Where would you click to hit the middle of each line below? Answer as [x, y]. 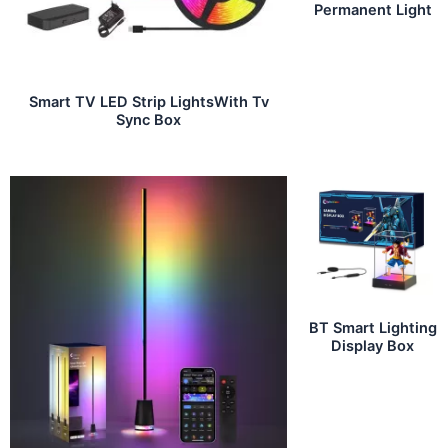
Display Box [372, 345]
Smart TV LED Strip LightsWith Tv [148, 101]
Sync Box [148, 119]
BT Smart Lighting [372, 327]
